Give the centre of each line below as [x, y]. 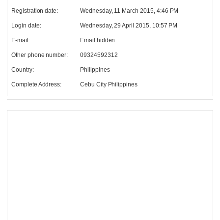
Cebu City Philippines [109, 84]
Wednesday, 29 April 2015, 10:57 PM [129, 25]
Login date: [26, 25]
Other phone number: [40, 55]
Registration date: [35, 11]
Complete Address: [37, 84]
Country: [23, 69]
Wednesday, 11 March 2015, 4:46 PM [129, 11]
